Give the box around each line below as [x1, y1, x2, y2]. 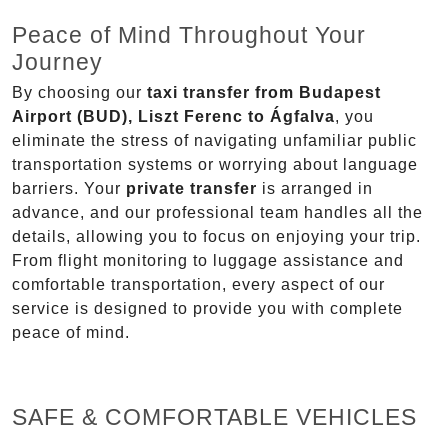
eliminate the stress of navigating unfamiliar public [12, 132, 417, 150]
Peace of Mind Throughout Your [12, 22, 366, 49]
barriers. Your [12, 180, 126, 198]
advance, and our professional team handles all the [12, 204, 423, 222]
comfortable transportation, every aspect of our [12, 276, 385, 294]
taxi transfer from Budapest [147, 84, 381, 102]
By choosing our [12, 84, 147, 102]
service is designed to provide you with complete [12, 300, 403, 318]
